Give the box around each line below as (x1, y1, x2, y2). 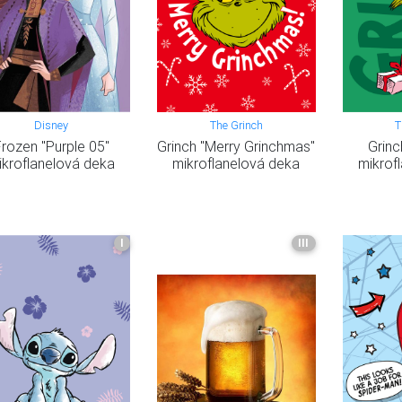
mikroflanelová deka (172, 154, 301, 173)
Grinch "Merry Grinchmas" (157, 137, 316, 156)
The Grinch (209, 118, 263, 134)
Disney (34, 118, 69, 134)
